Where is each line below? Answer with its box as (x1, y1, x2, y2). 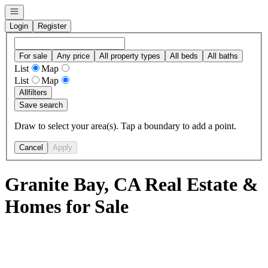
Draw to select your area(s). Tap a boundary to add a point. (14, 120, 236, 131)
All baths (208, 51, 238, 60)
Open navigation (9, 6, 65, 15)
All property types (99, 51, 160, 60)
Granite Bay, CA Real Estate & (5, 173, 258, 196)
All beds (170, 51, 198, 60)
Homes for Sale (5, 196, 129, 218)
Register (38, 22, 66, 31)
